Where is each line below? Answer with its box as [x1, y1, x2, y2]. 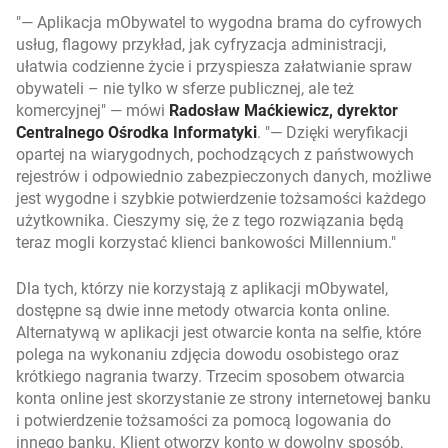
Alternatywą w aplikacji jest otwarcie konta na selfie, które [16, 323, 421, 342]
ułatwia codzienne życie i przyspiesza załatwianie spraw [16, 57, 412, 76]
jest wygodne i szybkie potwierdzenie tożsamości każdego [16, 189, 426, 208]
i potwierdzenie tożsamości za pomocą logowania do [16, 411, 391, 430]
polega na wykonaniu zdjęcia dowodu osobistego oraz [16, 345, 399, 364]
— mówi [106, 101, 169, 120]
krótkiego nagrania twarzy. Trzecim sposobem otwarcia [16, 367, 405, 386]
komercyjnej [16, 101, 101, 120]
